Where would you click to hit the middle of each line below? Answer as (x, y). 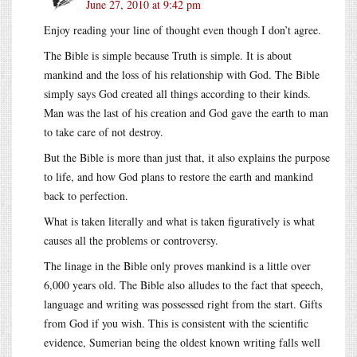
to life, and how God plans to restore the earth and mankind (178, 176)
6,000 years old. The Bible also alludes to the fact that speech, (184, 284)
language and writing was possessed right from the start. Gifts (183, 304)
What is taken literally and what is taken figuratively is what (179, 221)
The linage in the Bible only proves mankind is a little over (177, 265)
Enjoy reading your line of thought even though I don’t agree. (182, 29)
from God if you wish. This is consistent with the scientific (176, 323)
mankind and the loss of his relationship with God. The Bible (182, 74)
